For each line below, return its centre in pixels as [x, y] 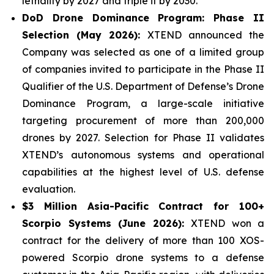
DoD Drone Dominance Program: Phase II [143, 18]
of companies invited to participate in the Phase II [143, 69]
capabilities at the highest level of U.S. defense [143, 172]
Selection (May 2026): [85, 35]
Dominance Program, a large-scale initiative [143, 104]
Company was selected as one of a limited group [143, 52]
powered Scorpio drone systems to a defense [143, 258]
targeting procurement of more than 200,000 [143, 121]
